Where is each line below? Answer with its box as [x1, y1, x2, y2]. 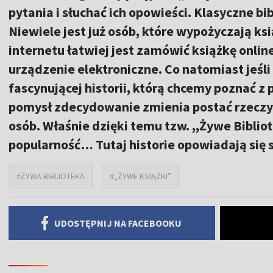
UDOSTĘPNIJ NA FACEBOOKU [54, 216, 182, 229]
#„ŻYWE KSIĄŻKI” [110, 170, 171, 182]
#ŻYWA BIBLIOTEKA [16, 170, 85, 182]
